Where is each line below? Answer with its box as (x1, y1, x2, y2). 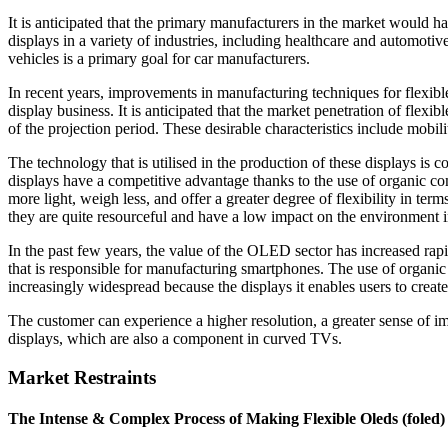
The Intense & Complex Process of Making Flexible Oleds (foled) (8, 409, 445, 427)
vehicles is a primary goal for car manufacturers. (8, 49, 310, 67)
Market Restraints (8, 366, 156, 388)
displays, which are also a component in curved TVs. (8, 329, 342, 347)
